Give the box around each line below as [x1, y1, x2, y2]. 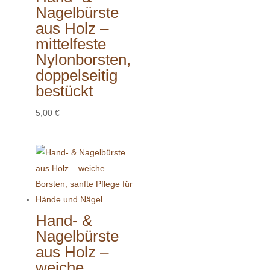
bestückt [35, 82, 93, 101]
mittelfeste [35, 35, 106, 54]
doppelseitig [35, 66, 118, 85]
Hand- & [35, 211, 92, 230]
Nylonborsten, [35, 51, 131, 69]
